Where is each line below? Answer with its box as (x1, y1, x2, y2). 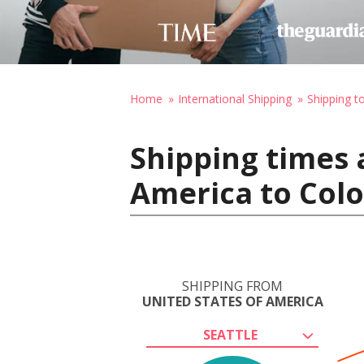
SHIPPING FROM (182, 277, 283, 295)
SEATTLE (202, 326, 258, 344)
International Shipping (178, 91, 292, 106)
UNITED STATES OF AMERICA (141, 292, 323, 310)
